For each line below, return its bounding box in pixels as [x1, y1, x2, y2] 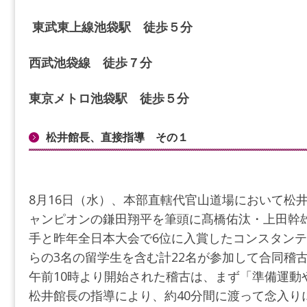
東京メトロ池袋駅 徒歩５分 [28, 90, 189, 106]
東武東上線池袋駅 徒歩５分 [28, 19, 193, 35]
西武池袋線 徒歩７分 [28, 54, 152, 71]
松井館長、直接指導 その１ [45, 130, 188, 145]
